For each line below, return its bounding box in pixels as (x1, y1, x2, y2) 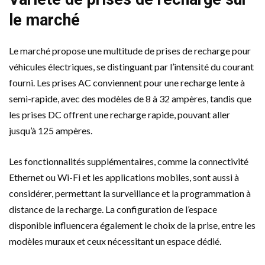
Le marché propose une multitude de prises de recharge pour (9, 44, 251, 56)
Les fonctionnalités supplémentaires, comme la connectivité (9, 155, 248, 167)
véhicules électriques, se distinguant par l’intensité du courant (9, 60, 254, 72)
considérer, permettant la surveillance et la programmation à (9, 187, 251, 199)
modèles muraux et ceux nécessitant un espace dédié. (9, 235, 221, 247)
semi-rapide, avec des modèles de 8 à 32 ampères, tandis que (9, 92, 251, 104)
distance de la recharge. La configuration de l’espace (9, 203, 217, 215)
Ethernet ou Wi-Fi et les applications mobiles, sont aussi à (9, 171, 239, 183)
